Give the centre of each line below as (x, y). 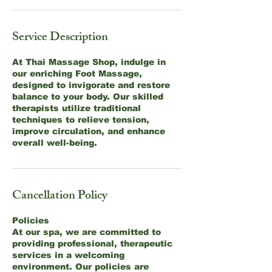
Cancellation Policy (60, 196)
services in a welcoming (68, 255)
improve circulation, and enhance (89, 131)
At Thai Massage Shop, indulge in (89, 62)
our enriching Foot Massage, (77, 73)
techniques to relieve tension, (81, 120)
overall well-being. (55, 143)
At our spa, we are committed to (87, 232)
